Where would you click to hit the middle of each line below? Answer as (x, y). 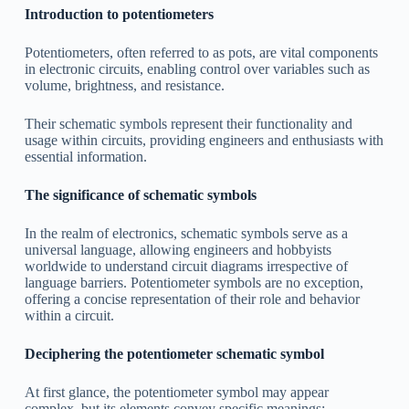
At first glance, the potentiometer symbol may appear (176, 392)
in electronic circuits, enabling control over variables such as (197, 68)
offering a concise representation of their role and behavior (192, 299)
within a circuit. (69, 315)
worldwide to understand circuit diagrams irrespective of (186, 266)
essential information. (85, 156)
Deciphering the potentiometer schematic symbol (174, 353)
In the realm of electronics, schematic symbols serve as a (186, 233)
